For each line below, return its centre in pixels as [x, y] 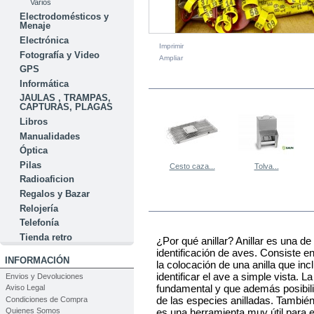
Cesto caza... [192, 166]
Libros [34, 122]
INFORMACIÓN [37, 260]
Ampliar [171, 58]
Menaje [35, 26]
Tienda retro [46, 237]
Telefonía [40, 223]
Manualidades [50, 136]
